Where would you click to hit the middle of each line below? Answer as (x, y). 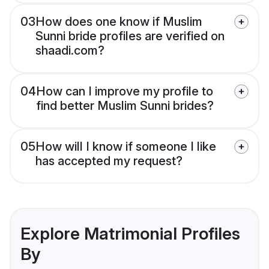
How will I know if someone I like (126, 147)
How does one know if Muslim (119, 22)
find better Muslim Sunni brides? (125, 106)
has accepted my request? (109, 161)
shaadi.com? (70, 51)
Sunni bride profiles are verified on (130, 36)
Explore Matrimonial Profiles (130, 234)
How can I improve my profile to (125, 92)
